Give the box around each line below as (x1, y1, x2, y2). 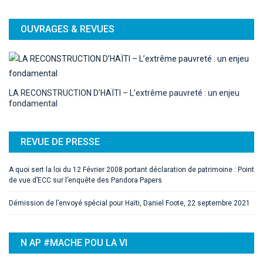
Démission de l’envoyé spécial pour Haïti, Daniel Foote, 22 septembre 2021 (9, 198, 250, 207)
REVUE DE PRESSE (21, 136, 100, 147)
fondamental (9, 97, 58, 107)
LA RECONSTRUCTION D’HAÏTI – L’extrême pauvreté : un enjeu (9, 87, 240, 97)
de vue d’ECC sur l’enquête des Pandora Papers (9, 176, 162, 184)
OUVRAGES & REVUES (21, 23, 114, 35)
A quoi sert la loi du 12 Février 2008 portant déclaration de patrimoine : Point (9, 165, 254, 174)
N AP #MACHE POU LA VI (21, 237, 127, 248)
